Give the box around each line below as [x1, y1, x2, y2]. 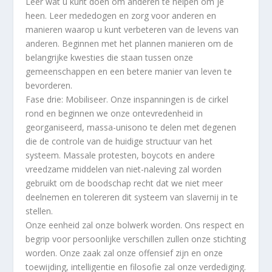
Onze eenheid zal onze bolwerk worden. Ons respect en [25, 219, 245, 231]
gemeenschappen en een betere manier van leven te [25, 66, 233, 78]
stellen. [25, 205, 53, 217]
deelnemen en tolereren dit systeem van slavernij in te [25, 191, 239, 203]
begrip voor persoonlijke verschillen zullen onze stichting [25, 233, 246, 245]
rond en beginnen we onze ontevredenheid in [25, 107, 203, 120]
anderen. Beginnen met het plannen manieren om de [25, 38, 234, 50]
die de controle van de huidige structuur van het [25, 135, 213, 148]
